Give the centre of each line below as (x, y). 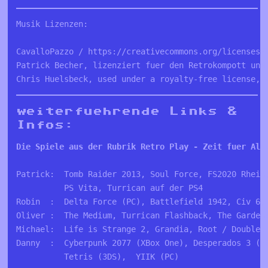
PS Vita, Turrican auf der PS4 (110, 188)
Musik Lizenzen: (52, 24)
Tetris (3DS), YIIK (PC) (98, 256)
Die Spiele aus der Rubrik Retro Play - (110, 146)
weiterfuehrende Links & (127, 110)
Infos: (45, 124)
